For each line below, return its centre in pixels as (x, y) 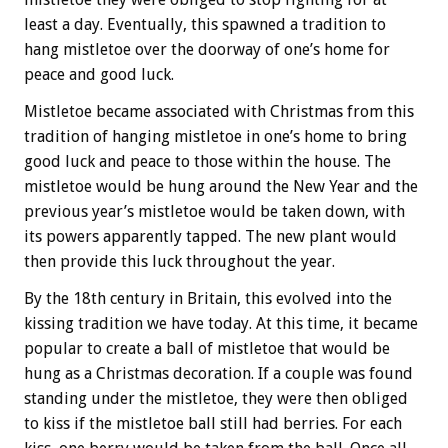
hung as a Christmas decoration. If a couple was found (218, 374)
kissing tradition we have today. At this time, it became (221, 324)
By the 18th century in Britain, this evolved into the (208, 299)
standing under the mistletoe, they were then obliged (216, 399)
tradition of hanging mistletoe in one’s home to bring (215, 137)
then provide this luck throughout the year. (179, 262)
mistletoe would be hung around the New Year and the (221, 187)
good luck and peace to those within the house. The (207, 162)
